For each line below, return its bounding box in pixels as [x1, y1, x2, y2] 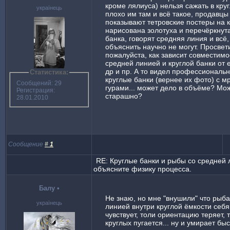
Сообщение [8, 141, 45, 148]
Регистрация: [16, 87, 55, 94]
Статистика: [30, 68, 68, 76]
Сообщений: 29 [16, 80, 62, 87]
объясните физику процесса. [93, 165, 191, 174]
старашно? [105, 92, 142, 101]
